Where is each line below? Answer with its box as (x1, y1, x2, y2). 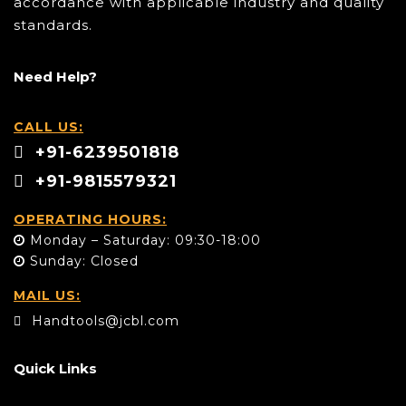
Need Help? (14, 67, 97, 85)
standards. (14, 15, 92, 34)
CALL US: (14, 118, 83, 135)
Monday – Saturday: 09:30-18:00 (25, 231, 261, 248)
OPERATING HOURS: (14, 210, 167, 227)
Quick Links (14, 359, 97, 377)
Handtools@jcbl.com (27, 312, 179, 329)
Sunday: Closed (25, 252, 139, 269)
